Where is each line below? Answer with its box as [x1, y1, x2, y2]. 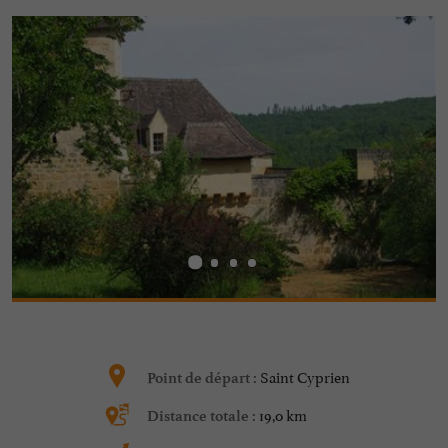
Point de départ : [146, 369, 260, 388]
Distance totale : [146, 407, 259, 426]
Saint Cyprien [259, 364, 350, 388]
